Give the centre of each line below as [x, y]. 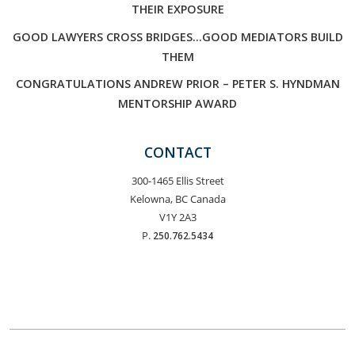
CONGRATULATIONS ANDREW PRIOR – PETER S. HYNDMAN [177, 84]
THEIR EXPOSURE [177, 9]
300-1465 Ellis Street [177, 180]
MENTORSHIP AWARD [177, 103]
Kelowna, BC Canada [177, 198]
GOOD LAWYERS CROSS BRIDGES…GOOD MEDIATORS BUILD [177, 36]
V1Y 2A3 [177, 217]
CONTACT [177, 152]
